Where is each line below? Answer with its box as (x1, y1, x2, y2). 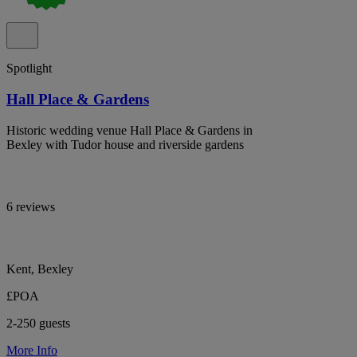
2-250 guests (6, 316, 70, 330)
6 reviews (6, 199, 55, 214)
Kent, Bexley (6, 261, 73, 276)
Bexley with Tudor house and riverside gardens (6, 137, 244, 151)
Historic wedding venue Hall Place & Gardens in (6, 123, 253, 137)
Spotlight (6, 61, 52, 76)
